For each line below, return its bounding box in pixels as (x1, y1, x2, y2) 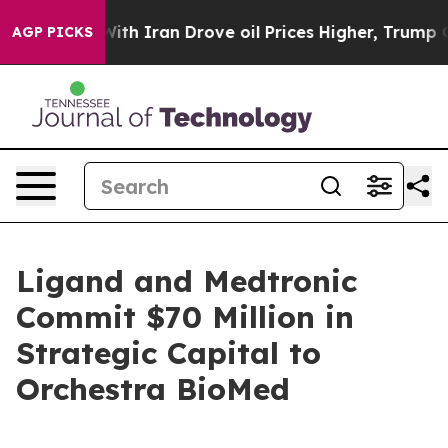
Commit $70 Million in (16, 298, 354, 336)
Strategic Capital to (16, 334, 321, 372)
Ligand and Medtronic (16, 262, 357, 300)
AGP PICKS (12, 23, 93, 41)
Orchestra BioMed (16, 370, 290, 408)
